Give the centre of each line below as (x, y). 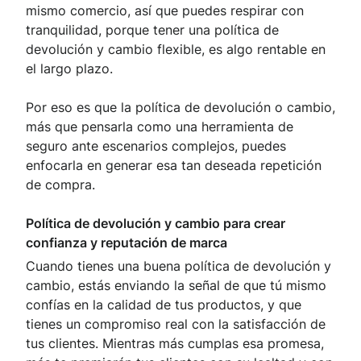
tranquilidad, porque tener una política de (152, 29)
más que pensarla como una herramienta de (160, 126)
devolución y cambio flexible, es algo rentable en (176, 49)
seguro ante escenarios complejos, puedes (156, 145)
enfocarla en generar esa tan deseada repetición (174, 165)
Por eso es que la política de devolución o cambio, (180, 107)
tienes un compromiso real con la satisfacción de (176, 324)
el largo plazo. (69, 68)
